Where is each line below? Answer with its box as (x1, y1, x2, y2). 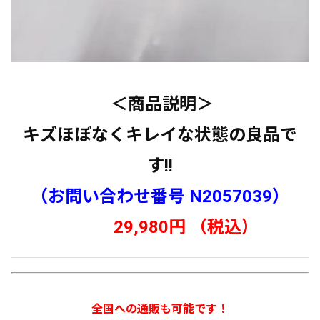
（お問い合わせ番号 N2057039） (31, 186, 289, 206)
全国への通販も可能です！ (91, 302, 229, 316)
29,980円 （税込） (113, 217, 259, 237)
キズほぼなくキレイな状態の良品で (23, 125, 297, 145)
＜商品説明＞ (106, 94, 214, 114)
